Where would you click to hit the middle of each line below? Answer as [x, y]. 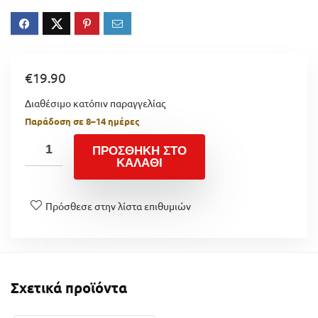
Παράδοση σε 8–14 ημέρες [82, 121]
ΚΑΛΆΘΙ [139, 163]
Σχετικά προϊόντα [69, 287]
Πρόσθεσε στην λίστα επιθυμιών [118, 205]
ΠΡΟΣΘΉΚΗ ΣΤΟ [139, 150]
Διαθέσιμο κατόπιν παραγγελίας [95, 103]
